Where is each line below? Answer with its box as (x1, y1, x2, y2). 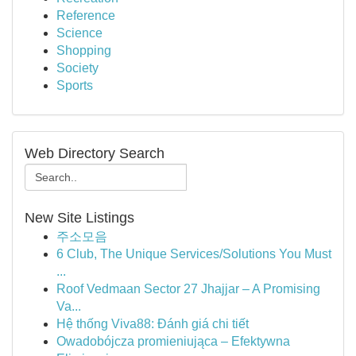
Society (56, 61, 99, 75)
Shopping (56, 44, 111, 57)
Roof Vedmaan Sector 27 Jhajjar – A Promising (56, 282, 320, 296)
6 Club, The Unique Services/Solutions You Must (56, 247, 331, 261)
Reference (56, 9, 115, 22)
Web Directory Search (25, 145, 164, 161)
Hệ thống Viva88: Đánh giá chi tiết (56, 317, 249, 331)
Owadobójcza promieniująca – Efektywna (56, 335, 290, 348)
